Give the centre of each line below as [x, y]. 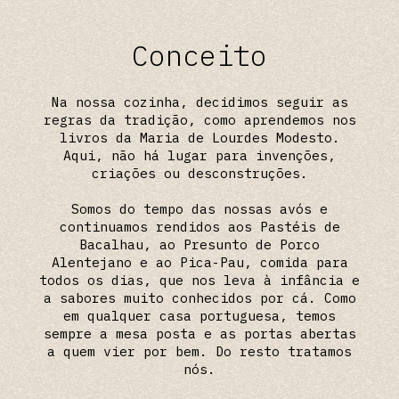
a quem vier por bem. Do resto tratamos [199, 351]
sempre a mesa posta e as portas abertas [199, 333]
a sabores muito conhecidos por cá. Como [199, 297]
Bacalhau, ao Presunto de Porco [199, 244]
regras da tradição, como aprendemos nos [199, 119]
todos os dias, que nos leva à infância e [199, 280]
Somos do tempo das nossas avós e [199, 208]
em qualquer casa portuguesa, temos [199, 315]
